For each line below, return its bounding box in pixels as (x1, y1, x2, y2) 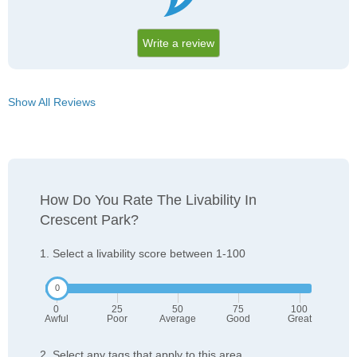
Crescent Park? (40, 212, 139, 229)
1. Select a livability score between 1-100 (40, 247, 245, 261)
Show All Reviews (8, 96, 96, 109)
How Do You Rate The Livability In (40, 192, 257, 209)
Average (159, 313, 196, 325)
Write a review (143, 37, 214, 50)
